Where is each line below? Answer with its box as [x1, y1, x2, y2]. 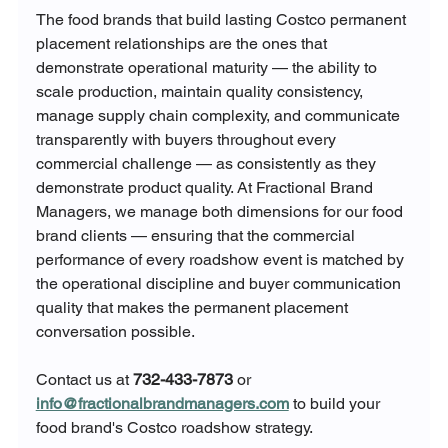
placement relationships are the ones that [35, 33, 331, 53]
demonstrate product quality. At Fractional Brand [35, 177, 377, 197]
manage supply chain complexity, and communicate [35, 105, 404, 125]
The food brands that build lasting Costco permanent [35, 9, 410, 29]
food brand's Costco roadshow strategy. [35, 417, 313, 437]
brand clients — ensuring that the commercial [35, 225, 359, 245]
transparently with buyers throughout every [35, 129, 340, 149]
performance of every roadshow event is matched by [35, 249, 408, 269]
